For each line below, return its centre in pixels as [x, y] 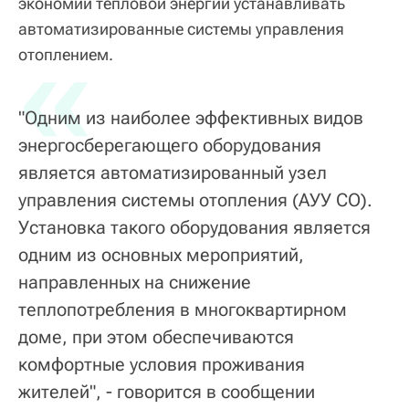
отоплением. [66, 54]
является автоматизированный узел [173, 172]
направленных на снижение [135, 282]
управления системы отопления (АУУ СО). [195, 199]
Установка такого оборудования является [194, 227]
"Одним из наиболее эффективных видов [191, 117]
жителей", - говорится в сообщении [167, 391]
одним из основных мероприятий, [161, 254]
